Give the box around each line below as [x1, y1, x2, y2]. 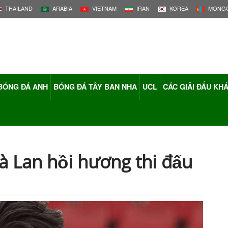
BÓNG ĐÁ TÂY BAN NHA [53, 81, 137, 92]
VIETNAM [92, 4, 117, 12]
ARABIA [52, 4, 72, 12]
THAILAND [5, 4, 33, 12]
